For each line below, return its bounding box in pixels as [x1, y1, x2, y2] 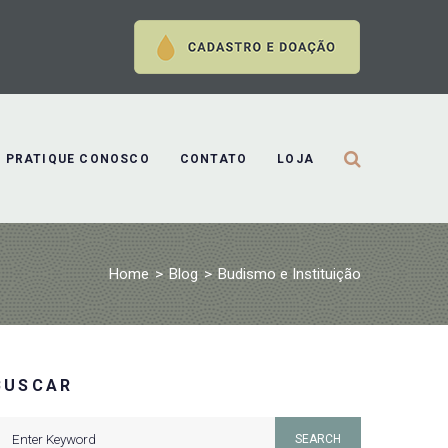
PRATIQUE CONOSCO [5, 151, 150, 166]
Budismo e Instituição [218, 265, 361, 283]
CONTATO [179, 151, 248, 166]
